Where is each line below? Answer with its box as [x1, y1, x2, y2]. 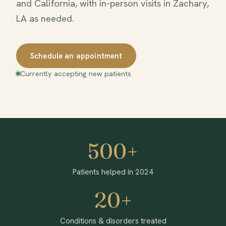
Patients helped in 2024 [73, 166, 153, 177]
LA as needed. [16, 12, 74, 25]
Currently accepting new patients [20, 69, 131, 78]
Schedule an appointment [30, 50, 123, 61]
